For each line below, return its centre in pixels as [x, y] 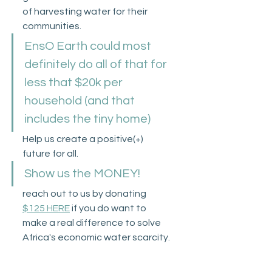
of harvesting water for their [86, 12]
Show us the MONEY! [82, 174]
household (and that [81, 101]
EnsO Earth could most [89, 46]
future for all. [50, 154]
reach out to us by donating [85, 194]
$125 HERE [46, 209]
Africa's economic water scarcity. [96, 238]
